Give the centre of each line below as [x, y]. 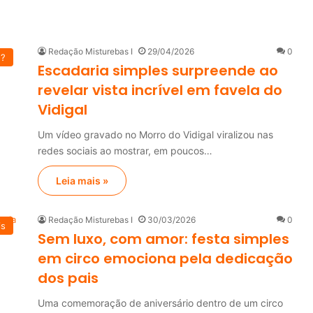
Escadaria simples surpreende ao [158, 70]
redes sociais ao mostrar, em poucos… [125, 150]
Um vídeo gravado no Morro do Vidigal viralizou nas [155, 134]
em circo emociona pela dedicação [165, 258]
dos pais [68, 278]
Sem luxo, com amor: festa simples [163, 239]
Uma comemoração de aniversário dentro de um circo [160, 303]
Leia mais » [82, 180]
